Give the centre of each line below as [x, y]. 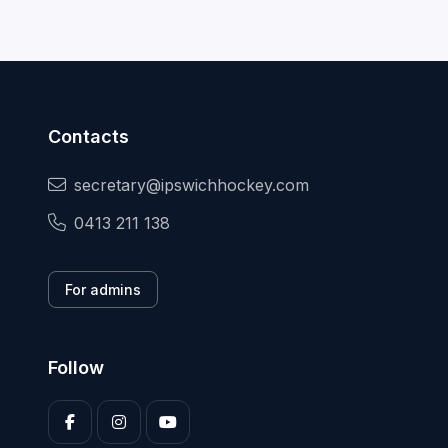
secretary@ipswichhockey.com [191, 185]
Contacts [88, 137]
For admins [103, 290]
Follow [76, 367]
